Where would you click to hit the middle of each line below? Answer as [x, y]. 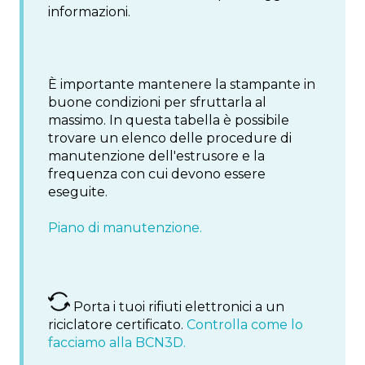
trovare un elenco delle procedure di [170, 138]
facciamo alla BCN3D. [117, 343]
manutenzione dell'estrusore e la [156, 156]
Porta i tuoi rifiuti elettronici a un [177, 307]
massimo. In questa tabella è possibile [169, 120]
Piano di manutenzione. [125, 228]
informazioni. [89, 12]
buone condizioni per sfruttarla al [157, 102]
